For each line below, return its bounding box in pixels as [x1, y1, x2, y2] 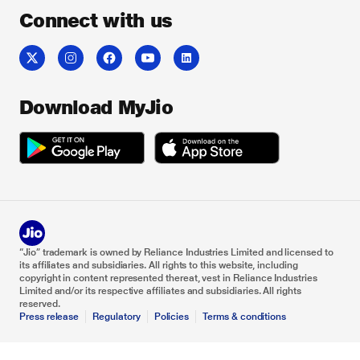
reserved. [19, 298, 60, 309]
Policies [153, 311, 190, 322]
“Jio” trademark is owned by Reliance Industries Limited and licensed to [19, 247, 333, 258]
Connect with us [19, 9, 173, 32]
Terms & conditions [202, 311, 287, 322]
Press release [19, 311, 80, 322]
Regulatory [92, 311, 141, 322]
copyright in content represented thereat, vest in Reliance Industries [19, 272, 317, 284]
